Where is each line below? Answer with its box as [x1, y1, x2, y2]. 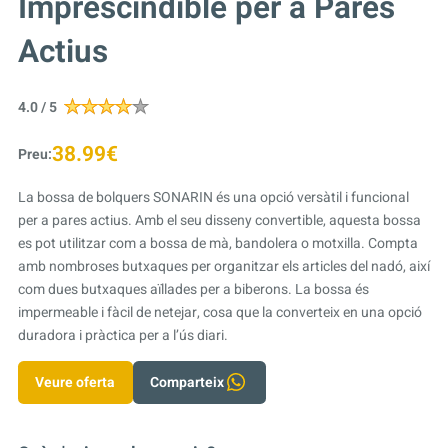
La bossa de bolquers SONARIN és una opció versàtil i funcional [17, 186, 409, 208]
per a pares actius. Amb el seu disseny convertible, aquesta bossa [17, 209, 421, 231]
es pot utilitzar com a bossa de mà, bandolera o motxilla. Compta [17, 232, 418, 254]
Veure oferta [35, 371, 116, 393]
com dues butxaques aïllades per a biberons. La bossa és [17, 278, 369, 300]
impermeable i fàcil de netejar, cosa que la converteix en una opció [17, 301, 422, 323]
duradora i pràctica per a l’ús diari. [17, 324, 228, 346]
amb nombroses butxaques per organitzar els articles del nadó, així [17, 255, 430, 277]
